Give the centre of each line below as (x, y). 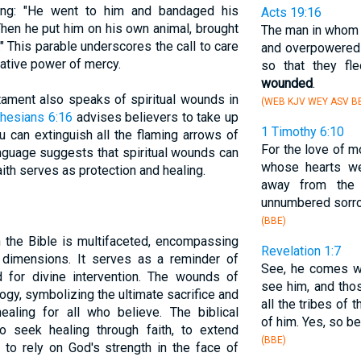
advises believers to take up (156, 117)
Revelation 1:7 (301, 251)
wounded (286, 83)
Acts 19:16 (291, 12)
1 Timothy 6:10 (302, 132)
